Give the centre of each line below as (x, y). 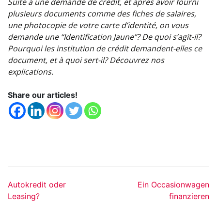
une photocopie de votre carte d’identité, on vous (98, 25)
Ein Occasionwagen (173, 185)
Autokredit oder (37, 185)
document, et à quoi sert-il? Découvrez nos (86, 60)
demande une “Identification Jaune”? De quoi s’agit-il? (104, 37)
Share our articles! (43, 95)
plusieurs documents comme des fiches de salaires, (102, 14)
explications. (31, 72)
